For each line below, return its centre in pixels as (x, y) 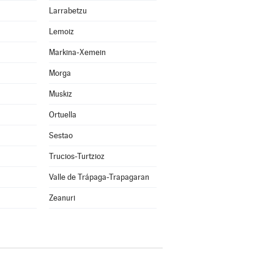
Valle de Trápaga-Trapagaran (99, 177)
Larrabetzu (68, 11)
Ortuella (62, 115)
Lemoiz (61, 31)
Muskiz (60, 94)
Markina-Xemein (77, 52)
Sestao (61, 135)
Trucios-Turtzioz (76, 156)
